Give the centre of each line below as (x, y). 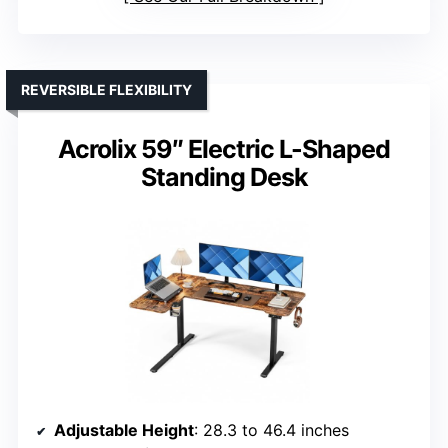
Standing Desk (224, 177)
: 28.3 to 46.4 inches (271, 430)
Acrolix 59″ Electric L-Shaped (224, 149)
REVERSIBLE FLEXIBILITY (106, 90)
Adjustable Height (124, 430)
